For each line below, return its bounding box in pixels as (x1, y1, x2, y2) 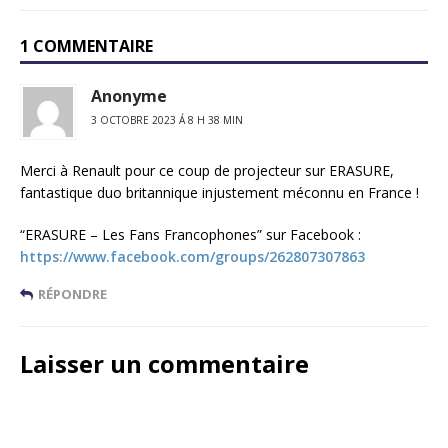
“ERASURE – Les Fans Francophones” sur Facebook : (20, 224, 361, 244)
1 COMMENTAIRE (20, 34, 153, 57)
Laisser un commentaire (20, 346, 309, 380)
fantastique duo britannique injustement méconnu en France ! (20, 182, 419, 202)
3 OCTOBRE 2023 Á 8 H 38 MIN (91, 112, 243, 127)
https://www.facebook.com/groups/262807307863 (20, 246, 365, 266)
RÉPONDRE (38, 284, 107, 303)
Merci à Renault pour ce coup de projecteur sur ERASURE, (20, 160, 394, 180)
